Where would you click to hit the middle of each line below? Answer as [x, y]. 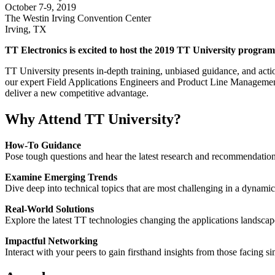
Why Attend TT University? [93, 119]
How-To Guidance [43, 145]
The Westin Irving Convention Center [78, 18]
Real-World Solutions [49, 209]
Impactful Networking [51, 241]
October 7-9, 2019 [41, 7]
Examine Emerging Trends [61, 177]
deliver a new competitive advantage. [77, 93]
